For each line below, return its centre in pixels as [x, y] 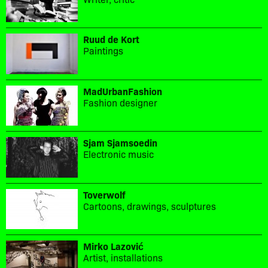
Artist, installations [123, 258]
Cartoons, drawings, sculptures [150, 205]
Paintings [103, 51]
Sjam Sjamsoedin [120, 143]
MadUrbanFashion [123, 91]
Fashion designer [120, 102]
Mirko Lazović [113, 246]
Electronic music [118, 154]
